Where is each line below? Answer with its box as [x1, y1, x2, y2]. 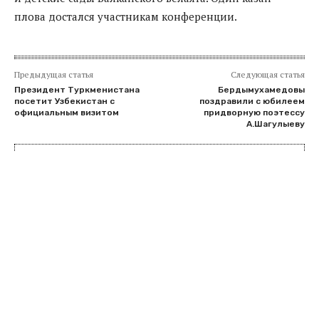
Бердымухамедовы [217, 84, 305, 95]
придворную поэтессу [203, 107, 305, 117]
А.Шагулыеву [246, 118, 305, 129]
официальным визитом [14, 107, 119, 117]
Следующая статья [230, 68, 305, 80]
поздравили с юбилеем [199, 95, 305, 106]
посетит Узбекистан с [14, 95, 115, 106]
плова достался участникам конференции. [14, 9, 237, 23]
